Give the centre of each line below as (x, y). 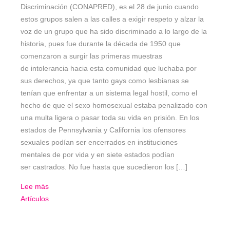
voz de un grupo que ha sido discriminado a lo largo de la (114, 32)
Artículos (35, 199)
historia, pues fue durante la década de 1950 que (101, 44)
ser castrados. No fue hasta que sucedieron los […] (104, 167)
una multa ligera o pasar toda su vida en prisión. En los (110, 118)
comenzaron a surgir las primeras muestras (91, 56)
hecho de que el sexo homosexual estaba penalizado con (114, 106)
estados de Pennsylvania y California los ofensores (103, 130)
